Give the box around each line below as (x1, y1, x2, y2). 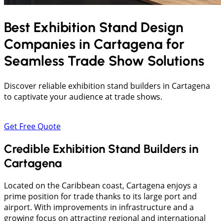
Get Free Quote (4, 121, 61, 132)
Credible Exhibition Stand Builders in (4, 142, 198, 156)
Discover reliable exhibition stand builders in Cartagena (4, 80, 210, 92)
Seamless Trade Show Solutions (4, 52, 204, 70)
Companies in (4, 36, 94, 53)
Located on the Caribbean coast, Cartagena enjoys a (4, 180, 197, 191)
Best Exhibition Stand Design (4, 19, 184, 36)
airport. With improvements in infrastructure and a (4, 202, 194, 213)
